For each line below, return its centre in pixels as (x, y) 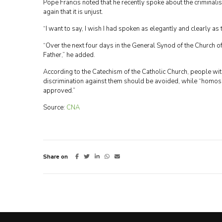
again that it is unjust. (73, 12)
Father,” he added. (69, 55)
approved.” (59, 91)
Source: (55, 108)
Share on (55, 157)
